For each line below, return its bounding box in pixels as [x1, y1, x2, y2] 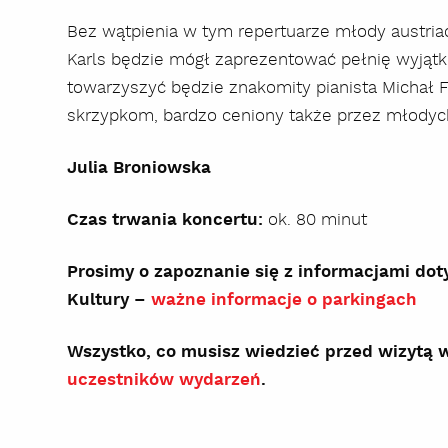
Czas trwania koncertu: [67, 208, 264, 231]
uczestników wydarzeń [67, 368, 262, 391]
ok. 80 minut [263, 208, 368, 231]
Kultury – [67, 288, 152, 311]
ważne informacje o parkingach [151, 288, 418, 311]
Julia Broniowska [67, 156, 212, 179]
